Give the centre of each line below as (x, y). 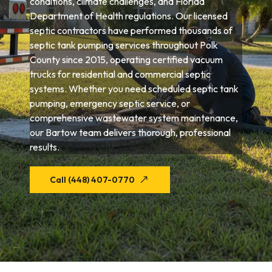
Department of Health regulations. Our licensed (129, 16)
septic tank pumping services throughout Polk (124, 45)
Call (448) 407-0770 (93, 180)
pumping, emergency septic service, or (110, 103)
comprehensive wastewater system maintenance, (134, 118)
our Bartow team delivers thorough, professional (131, 132)
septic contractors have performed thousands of (131, 30)
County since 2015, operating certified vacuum (127, 59)
